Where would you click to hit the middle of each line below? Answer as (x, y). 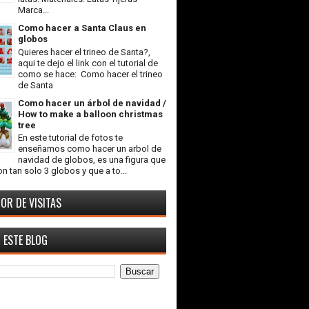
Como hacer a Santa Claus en (82, 28)
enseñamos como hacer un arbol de (90, 149)
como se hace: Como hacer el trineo (90, 74)
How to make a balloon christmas (90, 114)
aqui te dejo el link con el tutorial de (88, 63)
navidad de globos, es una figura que (92, 160)
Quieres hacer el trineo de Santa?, (84, 52)
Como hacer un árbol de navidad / (92, 103)
